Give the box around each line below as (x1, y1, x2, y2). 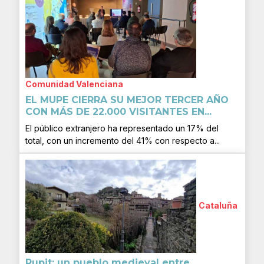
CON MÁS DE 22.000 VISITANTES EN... (25, 105, 212, 117)
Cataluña (198, 200, 237, 210)
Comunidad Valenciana (25, 78, 123, 89)
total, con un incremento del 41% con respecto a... (25, 135, 220, 146)
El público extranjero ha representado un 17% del (25, 123, 219, 133)
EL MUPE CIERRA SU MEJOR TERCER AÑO (25, 94, 229, 105)
